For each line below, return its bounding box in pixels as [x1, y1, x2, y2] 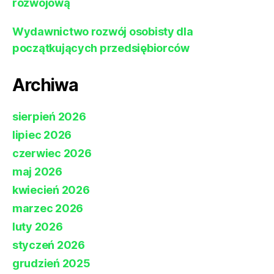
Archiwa [12, 75, 78, 96]
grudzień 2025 [12, 257, 91, 270]
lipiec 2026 [12, 128, 72, 142]
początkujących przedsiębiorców [12, 42, 190, 55]
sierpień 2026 [12, 110, 86, 124]
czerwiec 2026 [12, 147, 92, 160]
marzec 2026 [12, 202, 84, 215]
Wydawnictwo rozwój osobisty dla [12, 25, 193, 39]
